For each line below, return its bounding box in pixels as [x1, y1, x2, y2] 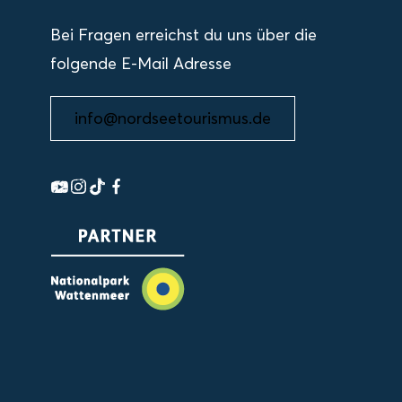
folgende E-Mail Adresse [50, 53, 232, 74]
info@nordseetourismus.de [74, 108, 271, 128]
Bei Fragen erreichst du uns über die [50, 24, 317, 45]
